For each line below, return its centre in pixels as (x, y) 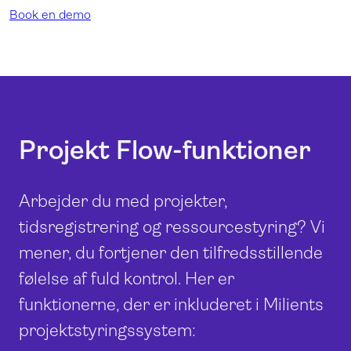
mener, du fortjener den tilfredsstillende (171, 252)
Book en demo (50, 14)
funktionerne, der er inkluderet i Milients (171, 304)
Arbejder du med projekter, (123, 201)
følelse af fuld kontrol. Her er (127, 278)
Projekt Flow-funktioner (165, 150)
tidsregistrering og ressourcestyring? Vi (172, 226)
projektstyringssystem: (107, 330)
